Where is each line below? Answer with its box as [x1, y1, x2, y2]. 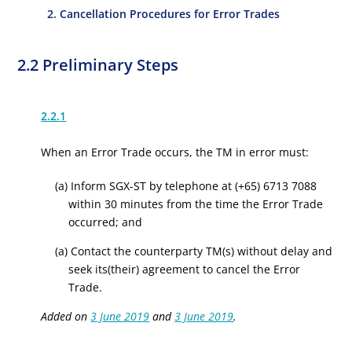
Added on [41, 309, 91, 324]
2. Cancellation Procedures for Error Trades [47, 6, 280, 21]
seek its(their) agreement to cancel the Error [68, 262, 301, 277]
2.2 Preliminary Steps [17, 54, 179, 75]
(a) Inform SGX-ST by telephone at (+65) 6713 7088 [54, 178, 317, 193]
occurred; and [68, 214, 143, 229]
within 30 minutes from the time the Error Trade [68, 196, 324, 211]
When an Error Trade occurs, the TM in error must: [41, 145, 310, 159]
